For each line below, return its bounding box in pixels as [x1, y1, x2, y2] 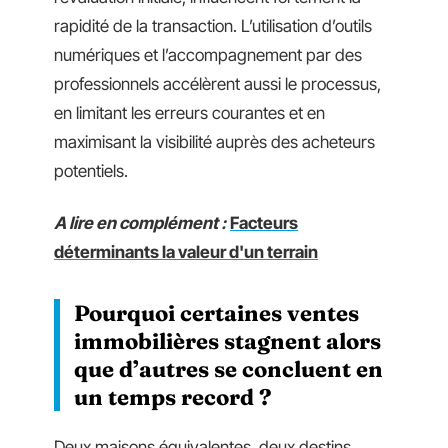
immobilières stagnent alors [74, 326, 381, 355]
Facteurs [230, 212, 298, 233]
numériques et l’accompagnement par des [54, 45, 362, 65]
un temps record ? [74, 382, 272, 411]
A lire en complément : [54, 212, 226, 233]
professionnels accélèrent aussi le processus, [54, 74, 381, 94]
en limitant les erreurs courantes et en [54, 103, 325, 123]
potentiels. [54, 161, 128, 181]
